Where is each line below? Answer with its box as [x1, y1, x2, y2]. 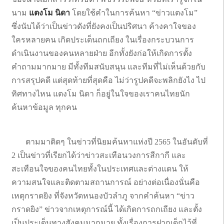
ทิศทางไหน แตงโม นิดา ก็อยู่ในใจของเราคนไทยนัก [11, 89, 190, 98]
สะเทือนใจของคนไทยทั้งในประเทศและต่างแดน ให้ [11, 164, 188, 173]
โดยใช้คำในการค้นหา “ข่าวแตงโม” [70, 8, 199, 17]
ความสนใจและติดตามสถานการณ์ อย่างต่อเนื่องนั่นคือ [11, 177, 200, 186]
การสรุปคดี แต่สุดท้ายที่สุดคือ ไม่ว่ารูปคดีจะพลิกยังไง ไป [11, 75, 205, 84]
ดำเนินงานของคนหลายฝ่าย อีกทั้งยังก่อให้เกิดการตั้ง [11, 48, 192, 57]
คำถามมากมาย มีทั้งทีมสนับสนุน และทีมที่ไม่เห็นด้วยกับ [11, 62, 205, 71]
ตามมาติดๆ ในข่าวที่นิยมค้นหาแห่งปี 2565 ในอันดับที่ [11, 137, 208, 146]
